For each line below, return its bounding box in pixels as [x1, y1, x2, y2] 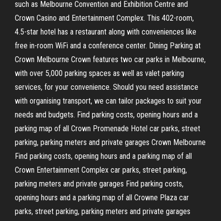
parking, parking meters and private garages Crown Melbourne [15, 138, 206, 147]
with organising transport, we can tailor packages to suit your [15, 96, 202, 106]
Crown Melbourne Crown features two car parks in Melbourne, [15, 55, 206, 64]
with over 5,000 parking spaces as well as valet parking [15, 69, 184, 78]
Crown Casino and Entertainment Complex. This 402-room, [15, 13, 194, 23]
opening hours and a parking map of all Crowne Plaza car [15, 193, 189, 202]
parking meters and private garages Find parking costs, [15, 179, 184, 188]
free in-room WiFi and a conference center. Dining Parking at [15, 41, 201, 50]
